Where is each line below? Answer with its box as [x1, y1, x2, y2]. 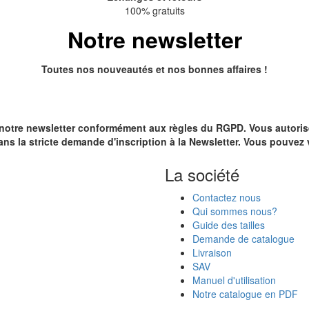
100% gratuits [124, 3, 185, 17]
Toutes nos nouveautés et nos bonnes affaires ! [41, 61, 268, 76]
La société [165, 161, 239, 186]
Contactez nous [192, 190, 261, 204]
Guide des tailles [192, 217, 265, 232]
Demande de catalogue [192, 231, 295, 246]
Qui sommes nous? [192, 203, 277, 218]
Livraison [192, 245, 232, 259]
